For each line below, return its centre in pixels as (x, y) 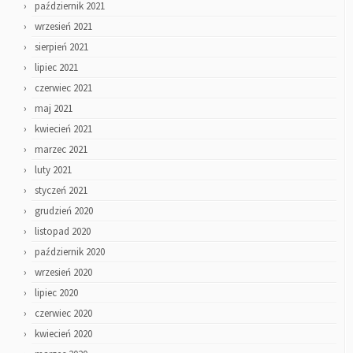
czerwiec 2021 (63, 88)
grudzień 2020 (64, 211)
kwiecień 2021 (63, 129)
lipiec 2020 (56, 293)
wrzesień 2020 (63, 272)
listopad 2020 (63, 231)
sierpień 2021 (61, 47)
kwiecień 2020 (63, 334)
